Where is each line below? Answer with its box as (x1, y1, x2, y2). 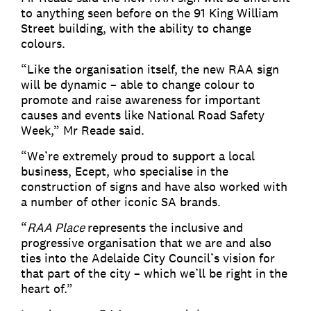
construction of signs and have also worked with (21, 178, 287, 194)
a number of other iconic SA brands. (21, 194, 221, 210)
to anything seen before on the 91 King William (21, 5, 278, 21)
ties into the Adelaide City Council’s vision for (21, 250, 275, 266)
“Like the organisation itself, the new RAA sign (21, 61, 279, 77)
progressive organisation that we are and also (21, 235, 271, 251)
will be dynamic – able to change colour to (21, 76, 255, 92)
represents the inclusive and (87, 219, 243, 235)
